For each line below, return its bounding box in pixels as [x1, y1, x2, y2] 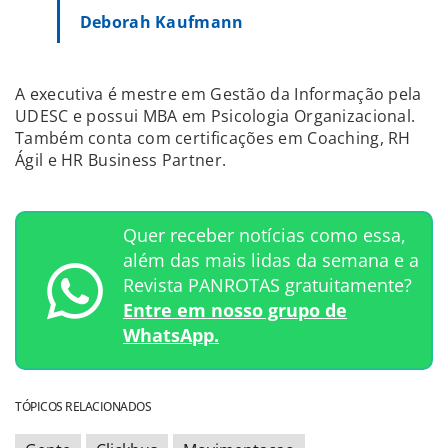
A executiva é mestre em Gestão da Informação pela [15, 83, 422, 105]
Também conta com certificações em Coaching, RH [15, 127, 411, 149]
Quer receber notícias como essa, [123, 223, 406, 247]
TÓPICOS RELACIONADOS [15, 398, 151, 415]
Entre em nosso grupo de [123, 298, 347, 322]
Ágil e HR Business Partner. [15, 149, 227, 171]
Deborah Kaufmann [79, 11, 244, 33]
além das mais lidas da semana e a [123, 248, 419, 272]
